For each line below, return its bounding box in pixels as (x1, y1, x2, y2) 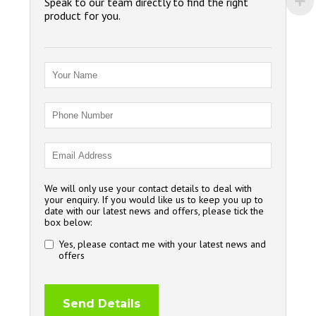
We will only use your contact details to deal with (44, 182, 253, 195)
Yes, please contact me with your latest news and (59, 238, 267, 251)
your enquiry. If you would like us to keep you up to (44, 193, 264, 207)
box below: (44, 216, 92, 229)
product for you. (44, 8, 121, 23)
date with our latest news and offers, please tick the (44, 205, 265, 218)
